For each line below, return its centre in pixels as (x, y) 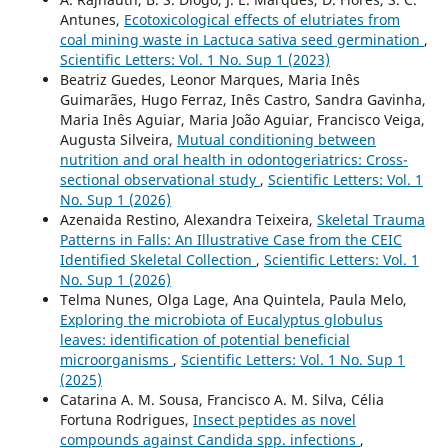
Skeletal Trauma (370, 220)
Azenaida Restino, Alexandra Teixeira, (188, 220)
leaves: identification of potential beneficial (204, 340)
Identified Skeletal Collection (157, 260)
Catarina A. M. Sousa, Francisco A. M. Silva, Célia (221, 400)
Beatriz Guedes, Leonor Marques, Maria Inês (209, 80)
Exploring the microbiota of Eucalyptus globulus (221, 320)
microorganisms (116, 360)
